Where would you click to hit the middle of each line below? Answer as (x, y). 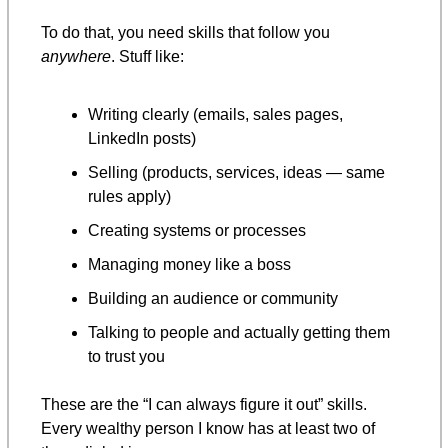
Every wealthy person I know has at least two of (208, 428)
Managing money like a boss (189, 264)
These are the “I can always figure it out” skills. (204, 404)
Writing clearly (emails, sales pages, (215, 114)
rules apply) (129, 196)
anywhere (76, 56)
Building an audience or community (213, 298)
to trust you (126, 356)
